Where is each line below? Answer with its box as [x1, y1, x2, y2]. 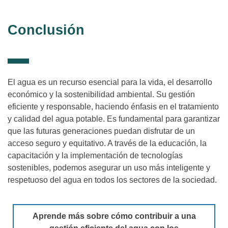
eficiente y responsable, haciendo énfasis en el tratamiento [8, 102, 219, 111]
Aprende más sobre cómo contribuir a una [32, 211, 196, 220]
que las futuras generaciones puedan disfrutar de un [8, 126, 195, 135]
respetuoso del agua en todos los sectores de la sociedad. [8, 175, 217, 184]
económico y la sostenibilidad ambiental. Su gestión [8, 90, 195, 99]
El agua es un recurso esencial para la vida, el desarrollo [8, 77, 212, 87]
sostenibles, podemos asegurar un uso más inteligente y [8, 163, 210, 172]
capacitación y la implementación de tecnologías [8, 151, 183, 160]
